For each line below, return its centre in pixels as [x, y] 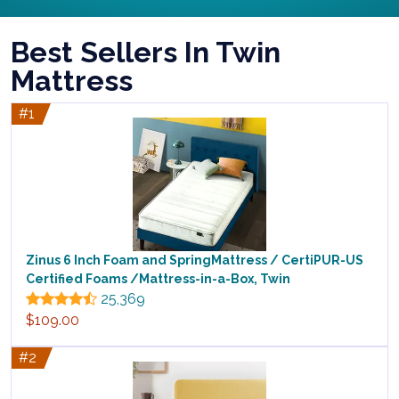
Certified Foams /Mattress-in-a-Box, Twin [158, 279]
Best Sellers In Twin [146, 53]
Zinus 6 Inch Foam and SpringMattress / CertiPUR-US [195, 261]
